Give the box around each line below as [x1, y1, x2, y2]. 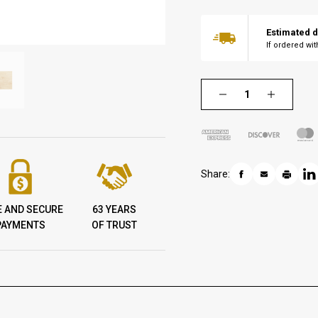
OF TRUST [92, 219, 138, 231]
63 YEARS [92, 204, 137, 216]
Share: [201, 168, 231, 180]
